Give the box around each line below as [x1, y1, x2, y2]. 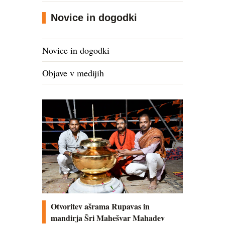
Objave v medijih [42, 67, 104, 79]
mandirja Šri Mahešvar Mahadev [51, 211, 165, 223]
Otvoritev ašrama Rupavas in [51, 200, 150, 212]
